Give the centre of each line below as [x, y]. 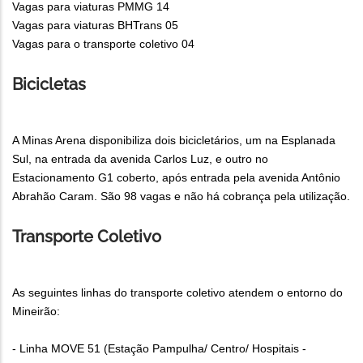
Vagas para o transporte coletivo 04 [103, 44]
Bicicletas [49, 85]
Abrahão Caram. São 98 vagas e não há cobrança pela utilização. [181, 196]
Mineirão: [36, 312]
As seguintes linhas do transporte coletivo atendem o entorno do [177, 293]
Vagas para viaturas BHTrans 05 [95, 26]
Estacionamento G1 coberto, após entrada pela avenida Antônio [176, 178]
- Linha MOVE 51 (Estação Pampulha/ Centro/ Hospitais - [159, 349]
